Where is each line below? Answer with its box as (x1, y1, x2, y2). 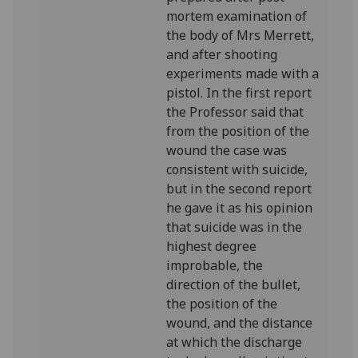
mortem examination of (166, 7, 308, 25)
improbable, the (166, 257, 264, 274)
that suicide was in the (166, 218, 303, 236)
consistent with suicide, (166, 161, 308, 178)
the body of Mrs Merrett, (166, 26, 315, 44)
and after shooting (166, 46, 278, 63)
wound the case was (166, 141, 288, 159)
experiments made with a (166, 65, 320, 82)
